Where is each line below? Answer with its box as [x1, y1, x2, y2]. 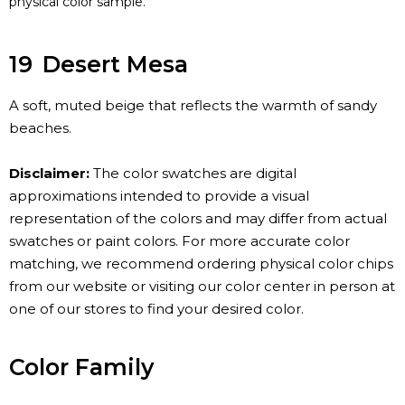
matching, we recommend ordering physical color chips [9, 255, 393, 273]
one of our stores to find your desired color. [9, 300, 304, 318]
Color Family [9, 353, 154, 381]
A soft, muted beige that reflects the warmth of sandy [9, 97, 377, 115]
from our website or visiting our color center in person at [9, 278, 395, 296]
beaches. [9, 119, 71, 137]
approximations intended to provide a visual [9, 187, 309, 205]
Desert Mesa [42, 51, 188, 79]
